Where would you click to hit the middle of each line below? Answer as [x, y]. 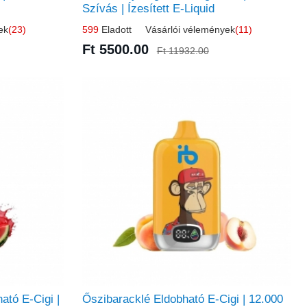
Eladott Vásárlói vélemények [167, 29]
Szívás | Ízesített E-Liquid [148, 8]
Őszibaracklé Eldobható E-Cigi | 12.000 [182, 299]
